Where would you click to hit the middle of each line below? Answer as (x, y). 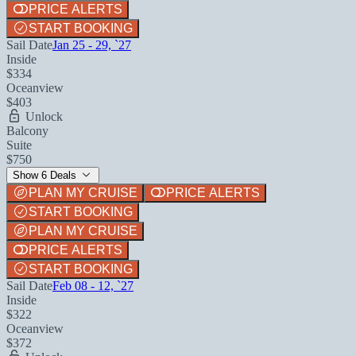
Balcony (27, 130)
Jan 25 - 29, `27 (92, 44)
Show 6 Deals (46, 175)
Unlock (43, 116)
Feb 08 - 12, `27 (93, 285)
